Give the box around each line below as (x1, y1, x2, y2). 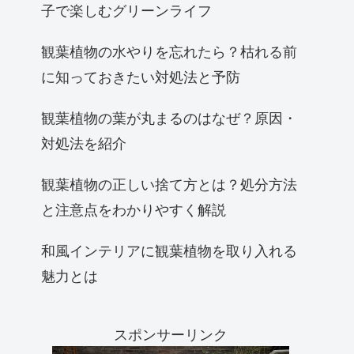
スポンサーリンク (114, 322, 228, 344)
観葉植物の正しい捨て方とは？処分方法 (41, 172, 297, 194)
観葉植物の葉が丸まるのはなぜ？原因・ (41, 106, 297, 127)
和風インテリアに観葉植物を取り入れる (41, 239, 297, 260)
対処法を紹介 (41, 131, 126, 153)
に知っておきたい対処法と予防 (41, 65, 240, 86)
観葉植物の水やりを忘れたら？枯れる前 (41, 40, 297, 61)
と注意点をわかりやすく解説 (41, 198, 226, 219)
